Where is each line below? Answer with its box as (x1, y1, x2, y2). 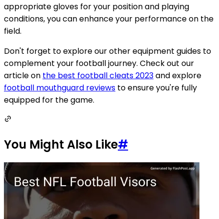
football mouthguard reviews (4, 82, 115, 93)
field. (4, 25, 22, 37)
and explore (153, 69, 201, 81)
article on (4, 69, 43, 81)
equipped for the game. (4, 94, 94, 106)
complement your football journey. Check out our (4, 57, 194, 69)
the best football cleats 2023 (43, 69, 153, 81)
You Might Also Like (4, 136, 118, 153)
